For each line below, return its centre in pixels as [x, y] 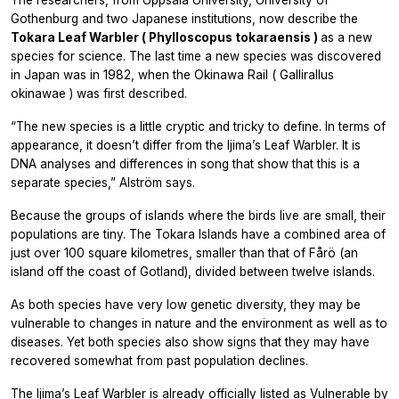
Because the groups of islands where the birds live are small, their [198, 216]
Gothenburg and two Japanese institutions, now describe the [184, 19]
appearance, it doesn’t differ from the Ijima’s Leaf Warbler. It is [186, 146]
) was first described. [128, 94]
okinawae [40, 94]
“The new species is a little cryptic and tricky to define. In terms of [198, 127]
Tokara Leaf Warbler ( [80, 38]
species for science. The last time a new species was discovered [196, 57]
